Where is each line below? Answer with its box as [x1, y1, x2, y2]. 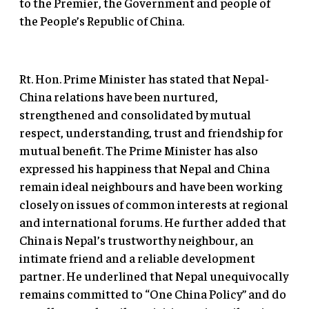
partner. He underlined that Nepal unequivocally [19, 268, 288, 284]
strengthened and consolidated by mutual [19, 106, 251, 123]
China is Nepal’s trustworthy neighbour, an [19, 232, 254, 248]
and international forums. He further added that [19, 214, 286, 230]
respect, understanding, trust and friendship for [19, 124, 283, 141]
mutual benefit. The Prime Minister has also [19, 142, 258, 159]
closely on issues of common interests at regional [19, 196, 288, 212]
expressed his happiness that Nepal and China [19, 160, 270, 177]
